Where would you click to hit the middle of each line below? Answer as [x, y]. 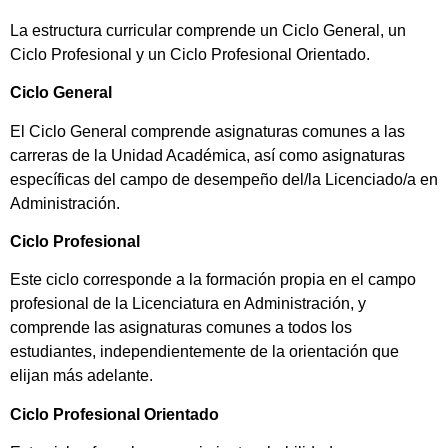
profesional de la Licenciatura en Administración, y [188, 304]
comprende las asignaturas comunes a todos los [181, 328]
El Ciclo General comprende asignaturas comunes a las [207, 131]
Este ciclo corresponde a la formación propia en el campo [213, 280]
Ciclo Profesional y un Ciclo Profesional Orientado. [190, 54]
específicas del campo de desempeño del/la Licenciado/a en [224, 179]
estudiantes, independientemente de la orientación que [204, 352]
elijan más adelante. [83, 376]
